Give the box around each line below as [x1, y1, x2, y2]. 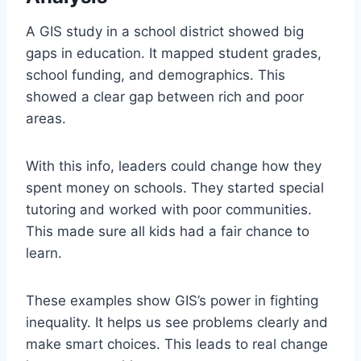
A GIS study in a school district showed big [26, 23, 304, 40]
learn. [26, 245, 62, 262]
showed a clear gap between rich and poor [26, 89, 304, 106]
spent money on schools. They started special [26, 180, 324, 197]
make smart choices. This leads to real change [26, 336, 328, 353]
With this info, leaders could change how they [26, 158, 322, 175]
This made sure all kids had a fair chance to [26, 223, 309, 240]
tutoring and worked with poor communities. [26, 201, 312, 218]
